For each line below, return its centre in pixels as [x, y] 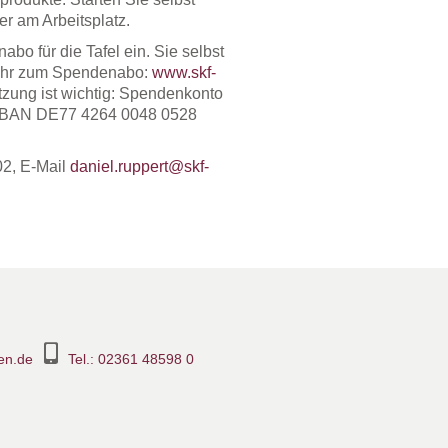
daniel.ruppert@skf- [139, 166]
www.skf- [183, 72]
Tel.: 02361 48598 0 [131, 358]
